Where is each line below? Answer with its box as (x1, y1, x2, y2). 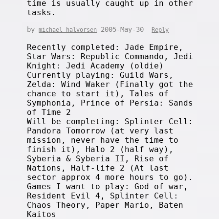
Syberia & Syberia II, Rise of (27, 153, 169, 163)
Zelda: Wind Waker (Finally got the (27, 79, 194, 89)
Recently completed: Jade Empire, (27, 42, 184, 52)
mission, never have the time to (27, 135, 179, 145)
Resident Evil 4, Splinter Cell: (27, 191, 179, 200)
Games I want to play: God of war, (27, 181, 189, 191)
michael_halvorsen (39, 26, 97, 33)
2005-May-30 (97, 25, 152, 33)
